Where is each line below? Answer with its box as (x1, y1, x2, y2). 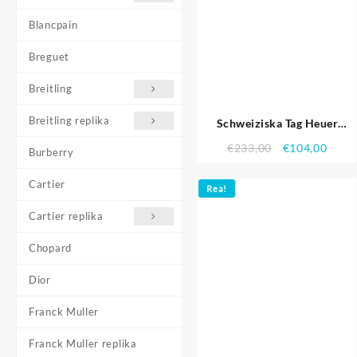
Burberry (29, 146, 74, 159)
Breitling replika (29, 114, 110, 127)
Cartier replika (29, 210, 104, 222)
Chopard (29, 241, 72, 254)
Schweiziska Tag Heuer (216, 116, 338, 130)
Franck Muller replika (29, 337, 137, 350)
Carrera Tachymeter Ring (211, 132, 343, 147)
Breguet (29, 50, 69, 63)
